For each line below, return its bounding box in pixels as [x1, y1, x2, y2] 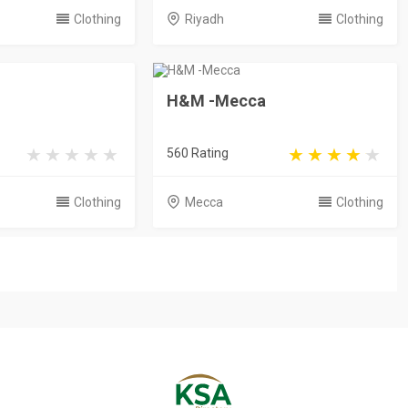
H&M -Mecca [166, 90, 266, 110]
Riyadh [184, 11, 224, 26]
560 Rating [166, 145, 229, 160]
